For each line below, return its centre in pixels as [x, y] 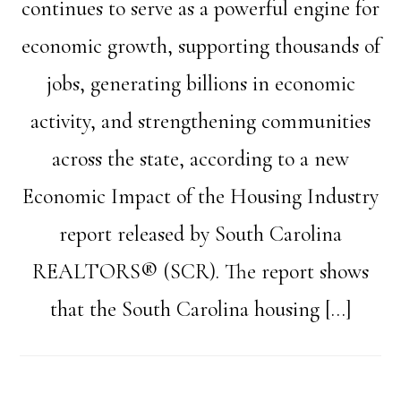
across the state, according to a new [200, 159]
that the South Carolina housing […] [200, 309]
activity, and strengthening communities [200, 121]
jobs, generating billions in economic [200, 84]
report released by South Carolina [200, 234]
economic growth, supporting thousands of [200, 46]
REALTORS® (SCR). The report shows [200, 272]
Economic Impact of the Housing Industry [200, 196]
